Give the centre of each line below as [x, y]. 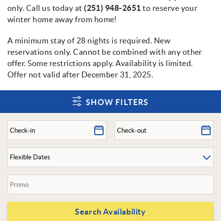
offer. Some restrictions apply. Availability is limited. [100, 63]
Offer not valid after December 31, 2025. [80, 75]
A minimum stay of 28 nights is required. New [89, 41]
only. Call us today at [46, 8]
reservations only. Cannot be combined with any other [105, 52]
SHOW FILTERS [117, 102]
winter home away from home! [63, 19]
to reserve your [170, 8]
